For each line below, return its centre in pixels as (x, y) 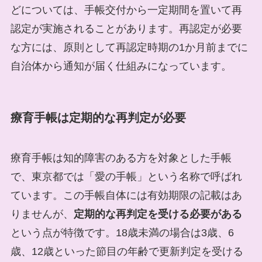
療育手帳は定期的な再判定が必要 (98, 117)
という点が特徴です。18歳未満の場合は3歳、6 (122, 233)
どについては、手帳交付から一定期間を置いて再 (126, 10)
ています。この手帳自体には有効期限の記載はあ (126, 196)
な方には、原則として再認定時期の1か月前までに (129, 47)
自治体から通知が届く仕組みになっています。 (121, 66)
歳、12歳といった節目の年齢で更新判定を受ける (127, 252)
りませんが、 (42, 214)
